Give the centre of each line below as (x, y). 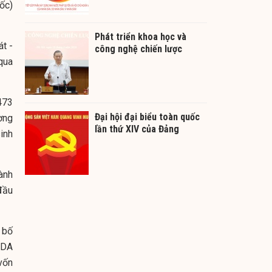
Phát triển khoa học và (141, 36)
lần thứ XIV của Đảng (137, 129)
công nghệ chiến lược (138, 49)
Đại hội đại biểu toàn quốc (147, 117)
